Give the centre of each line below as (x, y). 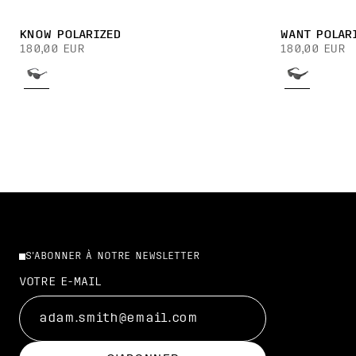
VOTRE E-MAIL (60, 282)
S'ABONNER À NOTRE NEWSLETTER (112, 257)
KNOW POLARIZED (70, 35)
